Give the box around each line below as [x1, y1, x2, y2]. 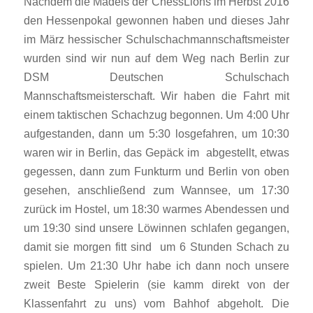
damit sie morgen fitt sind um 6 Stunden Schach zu [23, 240, 290, 253]
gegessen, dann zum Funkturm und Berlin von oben [23, 164, 290, 177]
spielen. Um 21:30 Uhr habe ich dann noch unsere [23, 259, 290, 272]
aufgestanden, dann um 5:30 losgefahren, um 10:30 [23, 126, 290, 140]
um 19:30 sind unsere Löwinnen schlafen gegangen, [23, 221, 290, 234]
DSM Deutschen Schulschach [23, 70, 290, 83]
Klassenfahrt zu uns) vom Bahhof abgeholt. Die [23, 296, 290, 310]
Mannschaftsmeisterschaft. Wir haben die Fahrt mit [23, 89, 290, 102]
